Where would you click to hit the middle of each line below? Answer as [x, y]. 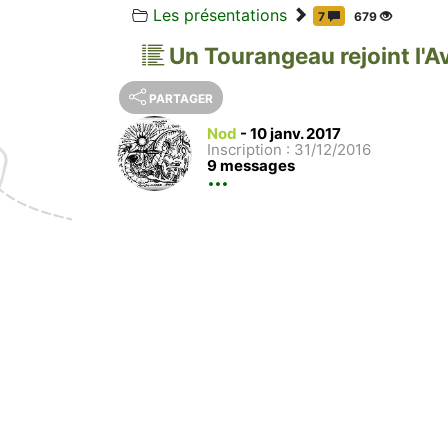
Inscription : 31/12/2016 [289, 149]
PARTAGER [181, 98]
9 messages [251, 165]
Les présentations [220, 14]
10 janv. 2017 [295, 133]
